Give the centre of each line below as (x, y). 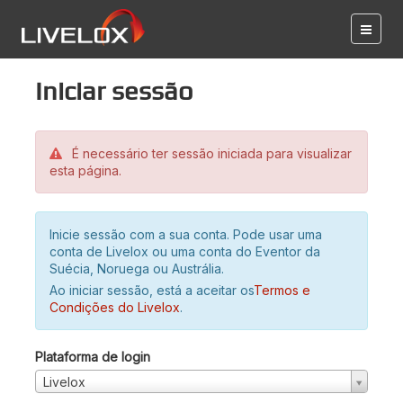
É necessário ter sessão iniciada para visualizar (210, 153)
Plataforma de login (93, 357)
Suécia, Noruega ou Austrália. (137, 269)
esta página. (85, 170)
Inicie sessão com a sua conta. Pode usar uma (186, 234)
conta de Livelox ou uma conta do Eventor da (185, 251)
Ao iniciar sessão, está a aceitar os (152, 290)
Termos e (282, 290)
